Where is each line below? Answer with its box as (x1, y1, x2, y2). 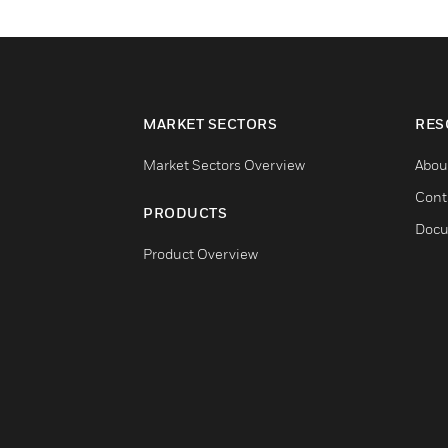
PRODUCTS (143, 204, 227, 222)
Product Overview (143, 245, 258, 263)
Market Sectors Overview (143, 156, 305, 174)
